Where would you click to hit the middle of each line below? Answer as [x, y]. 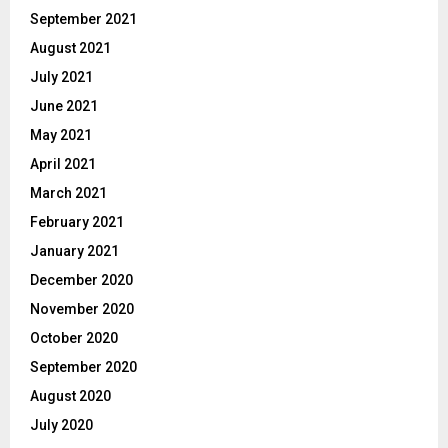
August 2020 [70, 396]
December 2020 [81, 280]
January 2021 [74, 251]
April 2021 [63, 164]
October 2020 [74, 338]
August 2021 [70, 48]
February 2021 [77, 222]
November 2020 [82, 309]
